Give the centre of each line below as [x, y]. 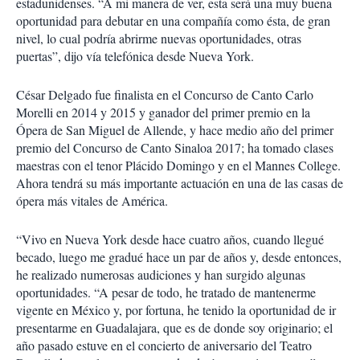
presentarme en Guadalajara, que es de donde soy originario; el [174, 327]
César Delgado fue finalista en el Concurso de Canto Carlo [165, 94]
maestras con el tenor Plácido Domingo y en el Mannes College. [178, 165]
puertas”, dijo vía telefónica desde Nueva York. [135, 56]
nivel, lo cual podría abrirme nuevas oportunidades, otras [159, 38]
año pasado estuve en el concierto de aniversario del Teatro [164, 345]
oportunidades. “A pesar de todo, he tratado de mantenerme [166, 292]
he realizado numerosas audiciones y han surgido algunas [161, 274]
